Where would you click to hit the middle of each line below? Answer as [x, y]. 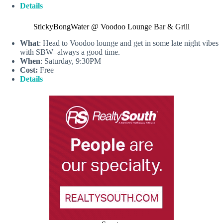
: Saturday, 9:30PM [71, 61]
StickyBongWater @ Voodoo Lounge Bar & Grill [111, 26]
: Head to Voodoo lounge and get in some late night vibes [129, 43]
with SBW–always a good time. [70, 52]
